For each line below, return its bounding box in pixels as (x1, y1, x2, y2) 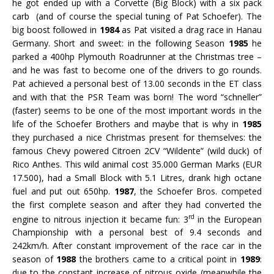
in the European (194, 213, 262, 225)
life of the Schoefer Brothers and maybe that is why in (12, 117, 242, 130)
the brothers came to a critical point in (76, 253, 241, 265)
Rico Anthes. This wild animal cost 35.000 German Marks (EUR (12, 158, 262, 170)
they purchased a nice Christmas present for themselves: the (12, 131, 262, 143)
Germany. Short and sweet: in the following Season (12, 37, 229, 49)
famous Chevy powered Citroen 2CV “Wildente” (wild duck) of (12, 144, 262, 157)
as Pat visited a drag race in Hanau (119, 23, 262, 35)
